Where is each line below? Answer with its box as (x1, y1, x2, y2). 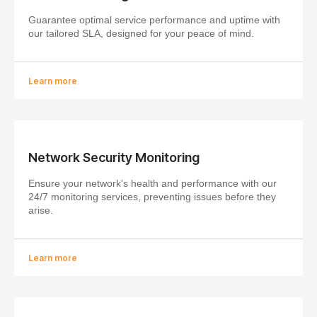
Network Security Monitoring (28, 149, 200, 165)
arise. (28, 204, 53, 216)
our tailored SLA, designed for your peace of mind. (28, 27, 254, 39)
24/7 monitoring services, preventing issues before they (28, 190, 276, 202)
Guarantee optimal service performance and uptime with (28, 13, 280, 25)
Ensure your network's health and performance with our (28, 177, 277, 189)
